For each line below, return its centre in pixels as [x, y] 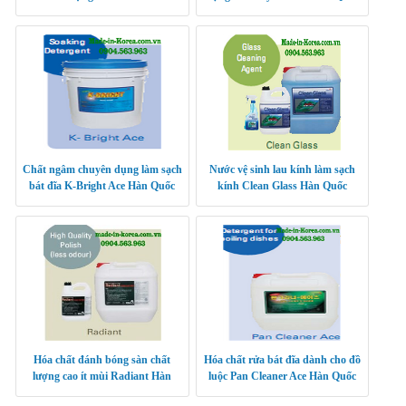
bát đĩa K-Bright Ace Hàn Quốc [102, 186]
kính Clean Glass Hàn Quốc [282, 186]
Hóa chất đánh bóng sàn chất [102, 360]
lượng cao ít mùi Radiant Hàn [102, 377]
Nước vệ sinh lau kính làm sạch [282, 170]
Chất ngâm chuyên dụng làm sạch [102, 170]
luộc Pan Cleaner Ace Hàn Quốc [282, 377]
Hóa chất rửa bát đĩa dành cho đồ [282, 360]
